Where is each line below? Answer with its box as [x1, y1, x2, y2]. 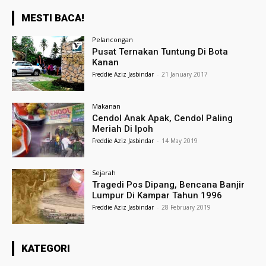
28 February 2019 [161, 202, 211, 211]
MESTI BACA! [21, 12, 84, 24]
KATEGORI [21, 242, 70, 254]
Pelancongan [92, 35, 134, 45]
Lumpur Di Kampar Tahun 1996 [92, 189, 223, 201]
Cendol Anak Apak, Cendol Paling [92, 113, 233, 124]
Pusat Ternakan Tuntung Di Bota [92, 46, 229, 58]
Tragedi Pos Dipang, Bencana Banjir [92, 179, 245, 190]
